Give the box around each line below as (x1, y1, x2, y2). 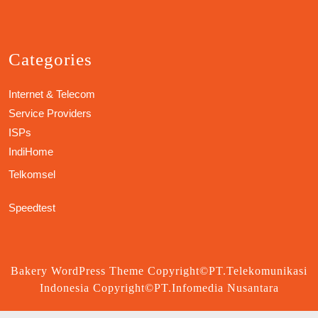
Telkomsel (9, 168, 55, 181)
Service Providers (9, 107, 92, 120)
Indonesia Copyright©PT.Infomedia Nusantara (39, 282, 279, 295)
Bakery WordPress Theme (11, 265, 144, 278)
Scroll (158, 298, 184, 310)
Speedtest (9, 202, 55, 214)
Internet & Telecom (9, 88, 95, 101)
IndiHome (9, 146, 53, 158)
